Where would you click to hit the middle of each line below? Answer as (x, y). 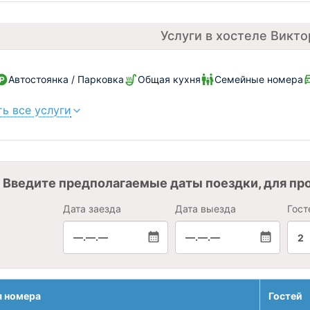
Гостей (285, 296)
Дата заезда (92, 209)
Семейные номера (259, 79)
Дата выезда (205, 209)
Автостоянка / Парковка (66, 79)
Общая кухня (169, 79)
